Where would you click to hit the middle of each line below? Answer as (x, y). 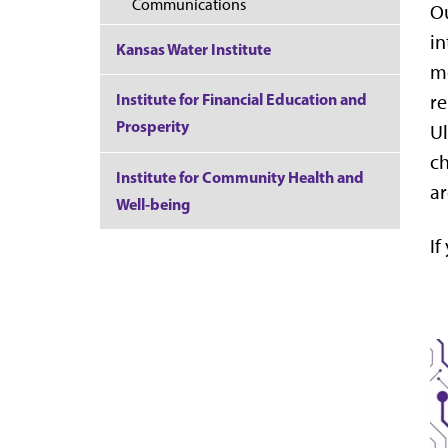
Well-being (153, 203)
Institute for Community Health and (240, 176)
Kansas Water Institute (193, 49)
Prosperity (152, 126)
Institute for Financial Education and (241, 99)
